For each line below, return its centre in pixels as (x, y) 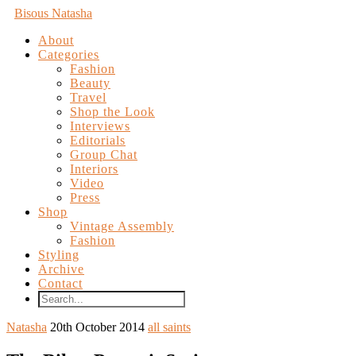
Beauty (90, 83)
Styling (59, 255)
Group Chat (104, 155)
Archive (61, 269)
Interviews (100, 126)
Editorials (98, 140)
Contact (60, 283)
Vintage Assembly (122, 226)
